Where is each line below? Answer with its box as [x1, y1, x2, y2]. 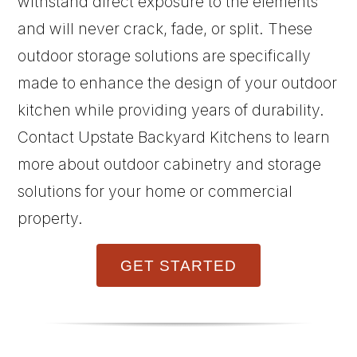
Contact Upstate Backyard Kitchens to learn [18, 127, 331, 147]
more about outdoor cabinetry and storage [18, 154, 322, 174]
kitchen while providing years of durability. [18, 100, 325, 120]
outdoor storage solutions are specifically [18, 45, 312, 65]
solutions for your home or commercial [18, 181, 293, 201]
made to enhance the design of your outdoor [18, 73, 338, 92]
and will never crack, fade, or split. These [18, 18, 313, 38]
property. [18, 208, 84, 228]
